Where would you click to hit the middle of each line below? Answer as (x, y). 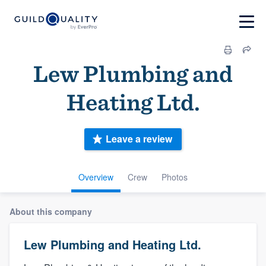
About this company (51, 211)
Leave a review (139, 139)
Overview (96, 177)
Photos (175, 177)
